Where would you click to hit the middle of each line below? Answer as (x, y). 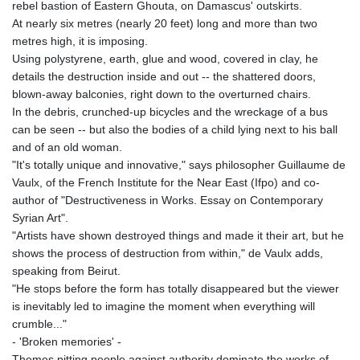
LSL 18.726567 (210, 209)
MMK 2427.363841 (220, 350)
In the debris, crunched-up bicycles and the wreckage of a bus (170, 111)
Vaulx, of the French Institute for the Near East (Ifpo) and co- (166, 182)
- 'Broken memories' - (67, 341)
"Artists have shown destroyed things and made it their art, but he (178, 235)
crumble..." (39, 323)
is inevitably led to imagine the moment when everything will (164, 306)
